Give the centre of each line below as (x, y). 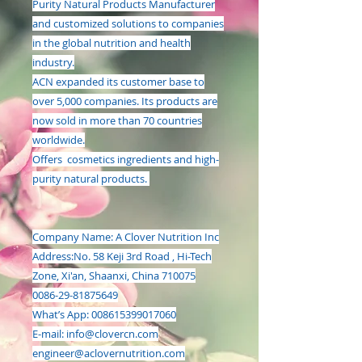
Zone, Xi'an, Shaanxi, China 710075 (114, 276)
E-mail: (49, 334)
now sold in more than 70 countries (117, 120)
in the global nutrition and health (112, 43)
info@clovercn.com (112, 334)
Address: (53, 256)
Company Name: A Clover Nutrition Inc (126, 237)
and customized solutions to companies (128, 23)
